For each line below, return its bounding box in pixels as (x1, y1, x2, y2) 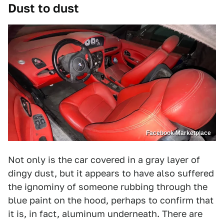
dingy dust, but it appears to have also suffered (8, 168, 214, 179)
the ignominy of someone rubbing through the (8, 181, 207, 192)
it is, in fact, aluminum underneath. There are (8, 208, 202, 219)
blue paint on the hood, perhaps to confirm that (8, 195, 213, 206)
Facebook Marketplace (146, 129, 211, 137)
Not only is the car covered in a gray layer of (8, 154, 200, 165)
